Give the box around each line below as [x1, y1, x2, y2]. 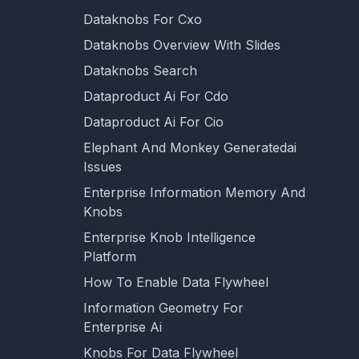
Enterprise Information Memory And [83, 184, 305, 200]
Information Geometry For [83, 300, 244, 316]
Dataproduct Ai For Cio [83, 114, 224, 130]
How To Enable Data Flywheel [83, 274, 268, 290]
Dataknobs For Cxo [83, 11, 202, 27]
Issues [83, 159, 122, 175]
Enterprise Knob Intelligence [83, 229, 256, 245]
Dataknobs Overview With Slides [83, 37, 280, 53]
